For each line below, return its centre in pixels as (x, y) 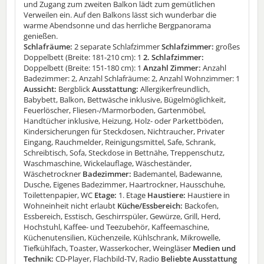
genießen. (41, 36)
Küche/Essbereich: (150, 205)
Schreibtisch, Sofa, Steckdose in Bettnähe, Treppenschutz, (124, 152)
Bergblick (74, 89)
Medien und (213, 248)
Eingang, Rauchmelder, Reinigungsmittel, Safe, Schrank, (120, 142)
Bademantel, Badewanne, (178, 174)
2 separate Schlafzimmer (117, 46)
